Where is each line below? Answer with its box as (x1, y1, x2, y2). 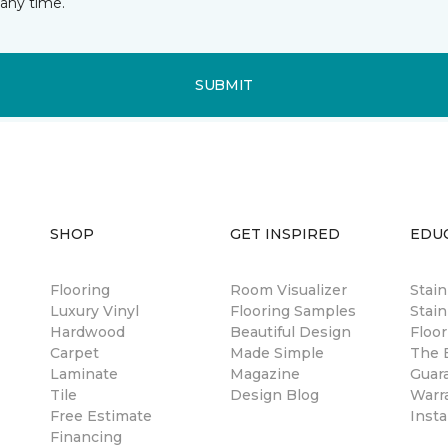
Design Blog (230, 386, 319, 404)
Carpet (50, 344, 99, 362)
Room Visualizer (230, 281, 347, 299)
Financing (50, 428, 122, 446)
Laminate (50, 365, 118, 383)
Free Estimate (50, 407, 152, 425)
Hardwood (50, 323, 125, 341)
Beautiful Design (230, 323, 351, 341)
